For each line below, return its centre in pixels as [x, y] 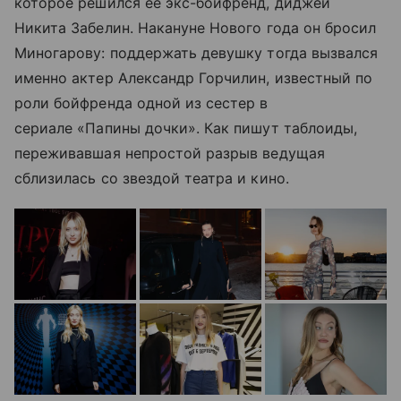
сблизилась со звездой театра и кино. [152, 179]
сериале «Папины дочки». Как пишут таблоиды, [186, 128]
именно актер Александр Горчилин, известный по [194, 78]
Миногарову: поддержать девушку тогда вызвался [196, 53]
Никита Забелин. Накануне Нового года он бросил [196, 28]
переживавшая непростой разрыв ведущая [170, 154]
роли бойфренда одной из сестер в [141, 103]
